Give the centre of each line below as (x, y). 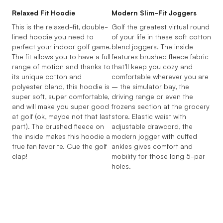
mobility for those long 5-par (158, 156)
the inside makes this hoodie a (61, 136)
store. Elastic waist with (149, 116)
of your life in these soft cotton (161, 36)
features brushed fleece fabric (160, 56)
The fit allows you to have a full (61, 56)
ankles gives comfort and (152, 146)
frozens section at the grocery (161, 106)
